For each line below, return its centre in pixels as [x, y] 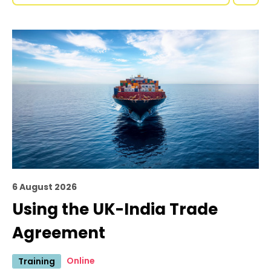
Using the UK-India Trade [115, 209]
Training [37, 261]
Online [81, 260]
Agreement [59, 233]
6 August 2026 [44, 187]
